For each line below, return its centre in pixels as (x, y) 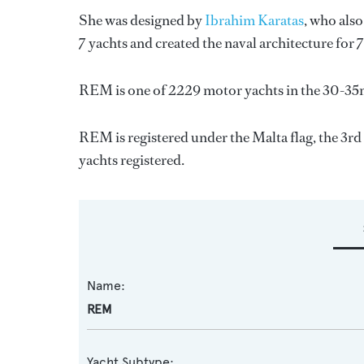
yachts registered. (132, 160)
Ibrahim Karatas (254, 20)
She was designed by (142, 20)
